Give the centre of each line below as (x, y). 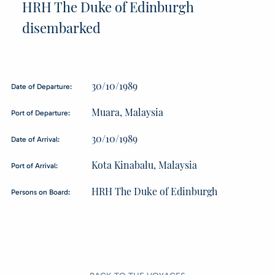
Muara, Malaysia (127, 112)
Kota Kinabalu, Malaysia (144, 165)
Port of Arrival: (34, 166)
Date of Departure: (41, 87)
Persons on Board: (41, 192)
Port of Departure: (41, 113)
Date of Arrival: (35, 139)
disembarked (61, 28)
